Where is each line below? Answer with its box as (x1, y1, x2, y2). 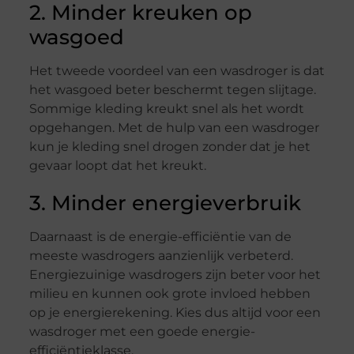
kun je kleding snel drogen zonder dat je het (28, 139, 311, 155)
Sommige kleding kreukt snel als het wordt (28, 101, 304, 117)
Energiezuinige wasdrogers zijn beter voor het (28, 267, 321, 283)
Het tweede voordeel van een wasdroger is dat (28, 63, 325, 79)
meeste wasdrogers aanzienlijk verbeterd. (28, 248, 293, 264)
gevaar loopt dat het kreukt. (28, 158, 206, 174)
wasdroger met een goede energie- (28, 324, 255, 340)
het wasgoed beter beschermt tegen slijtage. (28, 82, 316, 98)
